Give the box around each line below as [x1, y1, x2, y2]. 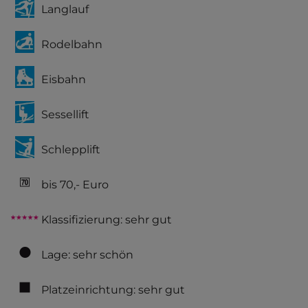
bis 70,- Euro [41, 177, 109, 191]
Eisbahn [41, 72, 86, 86]
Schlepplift [41, 142, 100, 156]
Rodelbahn [41, 37, 102, 51]
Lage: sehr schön [41, 247, 133, 261]
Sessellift [41, 107, 89, 121]
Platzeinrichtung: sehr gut [41, 283, 185, 296]
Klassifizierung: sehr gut [41, 212, 172, 226]
